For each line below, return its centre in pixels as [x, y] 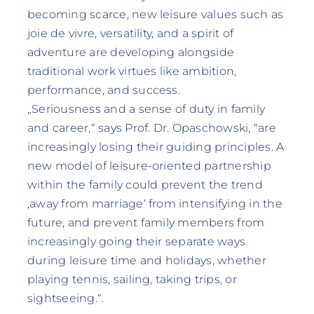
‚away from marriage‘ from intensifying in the [155, 203]
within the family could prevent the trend [145, 184]
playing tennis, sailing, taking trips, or [132, 279]
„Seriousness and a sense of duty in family [146, 109]
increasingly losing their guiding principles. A [156, 146]
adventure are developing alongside [131, 52]
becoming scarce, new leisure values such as [155, 14]
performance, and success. [103, 90]
